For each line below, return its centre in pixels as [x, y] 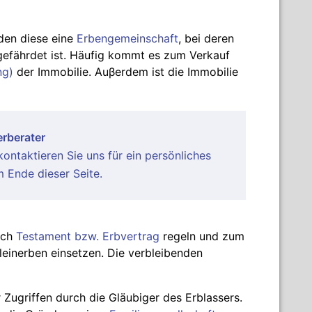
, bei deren [206, 39]
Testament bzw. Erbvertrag [88, 236]
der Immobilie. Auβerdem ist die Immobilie [126, 72]
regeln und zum [202, 236]
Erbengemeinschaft [127, 39]
